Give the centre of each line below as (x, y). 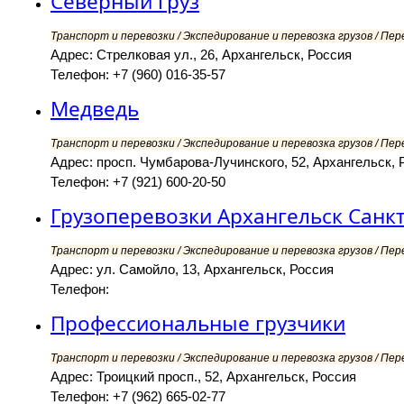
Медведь (95, 109)
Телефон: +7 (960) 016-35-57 (138, 75)
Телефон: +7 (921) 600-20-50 (138, 182)
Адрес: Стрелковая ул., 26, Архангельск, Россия (201, 55)
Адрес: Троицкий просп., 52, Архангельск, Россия (203, 377)
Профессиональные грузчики (198, 324)
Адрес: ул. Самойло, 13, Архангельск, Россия (192, 270)
